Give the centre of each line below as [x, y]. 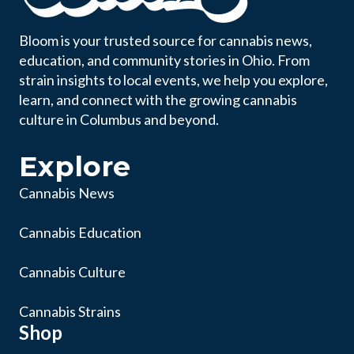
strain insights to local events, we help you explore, [173, 80]
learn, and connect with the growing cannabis [158, 100]
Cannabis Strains [70, 312]
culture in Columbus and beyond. [119, 120]
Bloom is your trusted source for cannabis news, [166, 41]
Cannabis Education [80, 232]
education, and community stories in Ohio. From [164, 60]
